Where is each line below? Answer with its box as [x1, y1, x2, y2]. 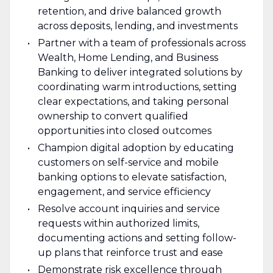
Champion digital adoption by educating [37, 141, 234, 154]
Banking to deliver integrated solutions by [37, 66, 243, 78]
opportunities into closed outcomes [37, 124, 211, 136]
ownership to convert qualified [37, 110, 188, 122]
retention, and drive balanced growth [37, 5, 221, 17]
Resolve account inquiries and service [37, 202, 220, 214]
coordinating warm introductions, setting [37, 80, 237, 93]
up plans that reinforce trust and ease [37, 246, 223, 258]
